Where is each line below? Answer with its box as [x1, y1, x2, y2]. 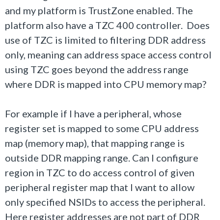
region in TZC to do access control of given [5, 166, 194, 178]
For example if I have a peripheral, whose [5, 108, 182, 119]
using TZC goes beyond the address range [5, 63, 189, 75]
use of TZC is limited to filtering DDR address [5, 34, 206, 46]
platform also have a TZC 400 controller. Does [5, 19, 210, 31]
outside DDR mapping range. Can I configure [5, 152, 198, 164]
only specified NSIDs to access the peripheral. [5, 196, 205, 208]
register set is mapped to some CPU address [5, 122, 199, 134]
